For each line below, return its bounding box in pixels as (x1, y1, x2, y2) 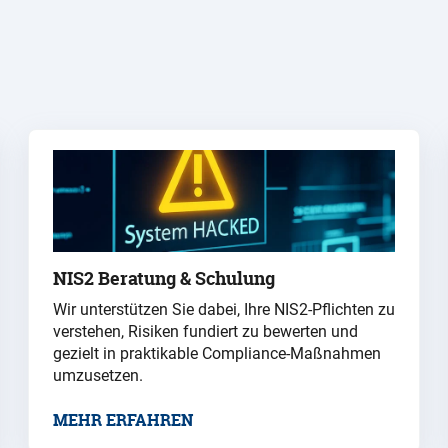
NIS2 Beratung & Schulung (53, 266, 275, 292)
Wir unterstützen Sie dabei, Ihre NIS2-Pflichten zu (53, 300, 395, 320)
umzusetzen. (53, 366, 143, 386)
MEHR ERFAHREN (53, 409, 193, 432)
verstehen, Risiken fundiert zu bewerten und (53, 322, 358, 342)
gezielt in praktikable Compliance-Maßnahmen (53, 344, 381, 364)
